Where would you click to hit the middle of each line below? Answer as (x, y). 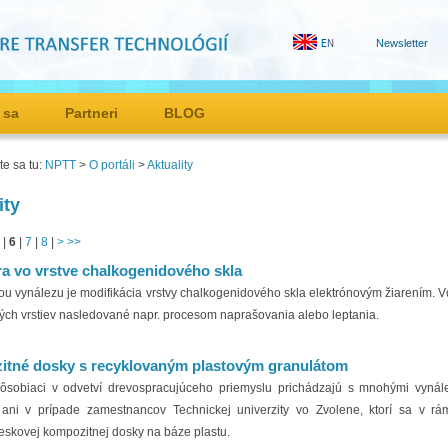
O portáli (112, 165)
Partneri (91, 113)
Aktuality (170, 165)
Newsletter (402, 43)
